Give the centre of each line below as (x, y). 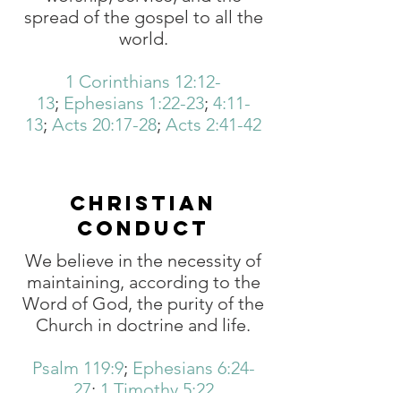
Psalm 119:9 (77, 368)
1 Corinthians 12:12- (143, 81)
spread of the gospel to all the (143, 17)
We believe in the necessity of (143, 260)
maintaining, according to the (143, 282)
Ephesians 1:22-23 (133, 103)
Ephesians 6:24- (193, 368)
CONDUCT (143, 228)
